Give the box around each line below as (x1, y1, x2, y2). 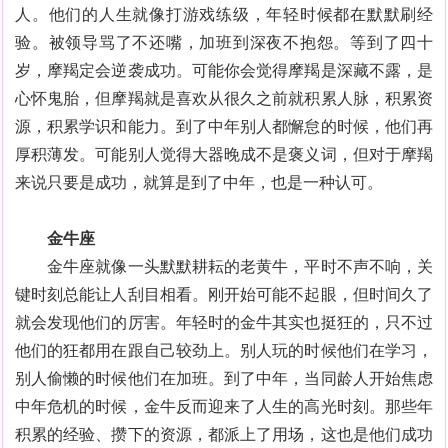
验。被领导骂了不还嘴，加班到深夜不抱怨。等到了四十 (15, 34, 433, 51)
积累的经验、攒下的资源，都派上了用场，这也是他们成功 (15, 426, 433, 443)
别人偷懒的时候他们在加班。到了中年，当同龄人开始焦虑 (15, 370, 433, 387)
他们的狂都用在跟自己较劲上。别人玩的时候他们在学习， (15, 342, 433, 359)
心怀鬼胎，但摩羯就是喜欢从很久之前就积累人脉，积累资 (15, 90, 433, 107)
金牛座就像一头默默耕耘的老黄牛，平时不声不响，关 (15, 258, 433, 275)
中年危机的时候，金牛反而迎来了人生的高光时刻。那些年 (15, 398, 433, 415)
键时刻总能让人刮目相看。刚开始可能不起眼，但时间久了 (15, 286, 433, 303)
